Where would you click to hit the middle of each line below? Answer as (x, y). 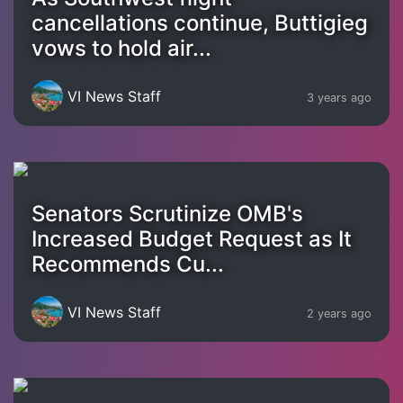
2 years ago (339, 313)
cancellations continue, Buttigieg (200, 23)
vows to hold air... (121, 48)
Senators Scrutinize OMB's (167, 214)
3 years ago (339, 97)
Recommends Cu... (128, 264)
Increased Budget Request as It (192, 239)
